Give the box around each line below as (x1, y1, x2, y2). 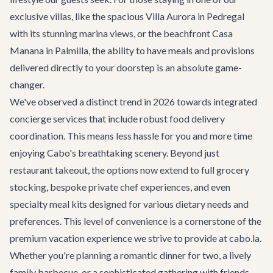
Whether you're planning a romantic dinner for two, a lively (10, 249, 251, 261)
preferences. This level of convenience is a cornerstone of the (10, 215, 261, 227)
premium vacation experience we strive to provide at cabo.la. (10, 232, 261, 244)
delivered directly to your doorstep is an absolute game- (10, 62, 242, 73)
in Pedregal (196, 10, 244, 22)
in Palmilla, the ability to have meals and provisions (44, 44, 255, 56)
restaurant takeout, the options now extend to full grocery (10, 164, 249, 175)
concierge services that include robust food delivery (10, 113, 225, 124)
